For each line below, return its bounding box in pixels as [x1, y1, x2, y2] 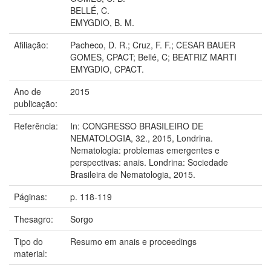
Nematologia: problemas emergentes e [70, 143, 220, 156]
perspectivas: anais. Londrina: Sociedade [70, 155, 228, 168]
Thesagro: [14, 212, 56, 225]
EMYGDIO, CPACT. [70, 62, 144, 75]
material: [14, 247, 50, 260]
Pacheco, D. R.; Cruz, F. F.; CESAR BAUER [70, 38, 235, 51]
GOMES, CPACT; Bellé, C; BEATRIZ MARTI [70, 50, 237, 63]
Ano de [14, 85, 41, 97]
